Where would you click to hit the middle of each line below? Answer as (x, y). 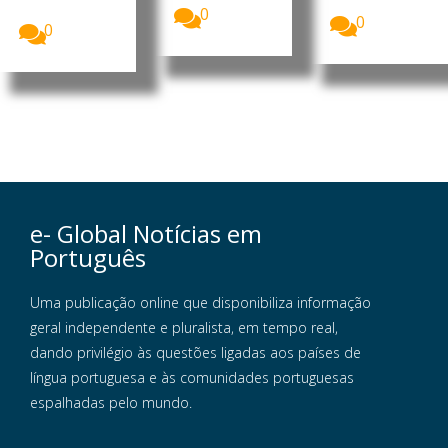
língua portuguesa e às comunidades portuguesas (192, 378)
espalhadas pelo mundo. (111, 403)
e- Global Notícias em (146, 234)
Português (88, 258)
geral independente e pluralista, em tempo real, (184, 328)
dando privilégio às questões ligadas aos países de (195, 353)
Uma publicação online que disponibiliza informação (200, 303)
